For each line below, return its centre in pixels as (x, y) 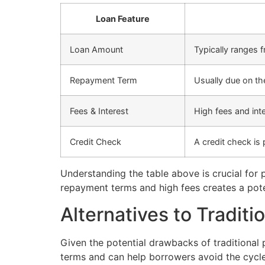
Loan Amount (96, 50)
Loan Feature (123, 19)
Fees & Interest (99, 111)
